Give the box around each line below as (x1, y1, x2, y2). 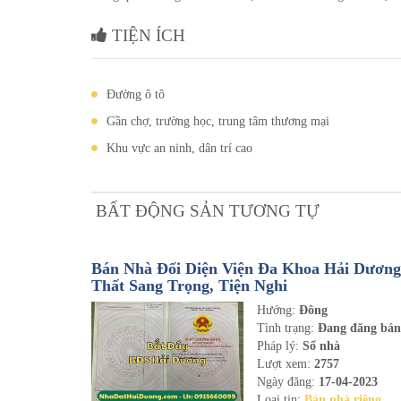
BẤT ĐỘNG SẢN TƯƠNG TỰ (91, 201, 320, 220)
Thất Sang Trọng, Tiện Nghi (91, 277, 287, 294)
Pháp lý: (257, 339, 300, 353)
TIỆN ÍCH (107, 26, 185, 45)
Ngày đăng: (257, 375, 320, 388)
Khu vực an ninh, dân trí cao (107, 141, 252, 155)
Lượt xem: (257, 357, 315, 371)
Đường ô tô (107, 88, 165, 101)
